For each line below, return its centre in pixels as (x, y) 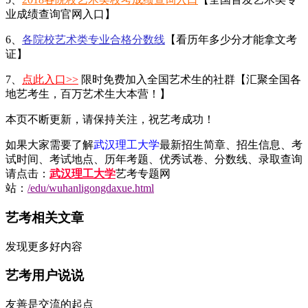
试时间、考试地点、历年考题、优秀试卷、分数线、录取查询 (154, 159)
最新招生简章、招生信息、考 (231, 145)
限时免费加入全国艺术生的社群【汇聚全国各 (190, 80)
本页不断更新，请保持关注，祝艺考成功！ (110, 120)
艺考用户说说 (45, 276)
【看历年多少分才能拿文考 (231, 40)
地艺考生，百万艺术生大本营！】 (88, 94)
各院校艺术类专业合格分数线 (93, 40)
